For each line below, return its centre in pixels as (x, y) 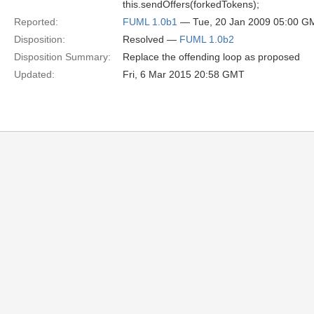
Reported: (36, 22)
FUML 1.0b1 (150, 22)
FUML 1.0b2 (207, 39)
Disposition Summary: (62, 57)
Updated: (34, 74)
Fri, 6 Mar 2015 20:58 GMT (184, 74)
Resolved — (151, 39)
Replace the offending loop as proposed (211, 57)
